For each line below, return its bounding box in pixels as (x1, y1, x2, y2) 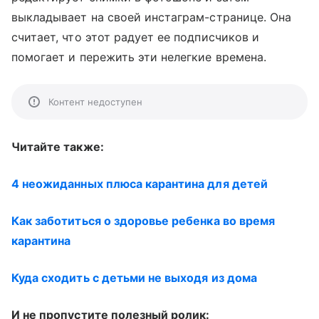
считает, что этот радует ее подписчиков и (11, 30, 259, 44)
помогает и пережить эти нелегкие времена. (11, 50, 266, 64)
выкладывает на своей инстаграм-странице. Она (11, 10, 292, 24)
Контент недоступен (48, 96, 142, 108)
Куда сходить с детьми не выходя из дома (11, 271, 257, 285)
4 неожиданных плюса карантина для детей (11, 177, 268, 191)
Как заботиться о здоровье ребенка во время (11, 214, 276, 228)
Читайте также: (11, 140, 104, 154)
